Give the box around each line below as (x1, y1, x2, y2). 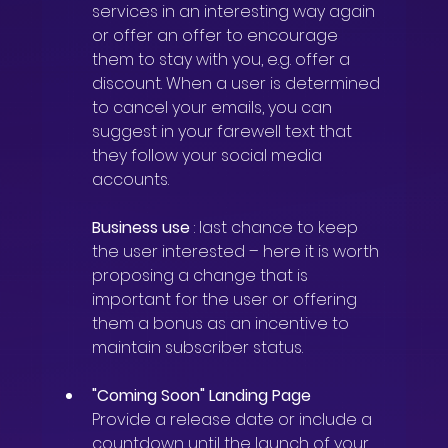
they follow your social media (92, 144, 327, 168)
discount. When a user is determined (92, 72, 385, 96)
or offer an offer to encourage (92, 24, 343, 48)
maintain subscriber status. (92, 336, 304, 360)
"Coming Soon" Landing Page (92, 384, 312, 408)
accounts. (92, 168, 170, 192)
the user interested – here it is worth (92, 240, 384, 264)
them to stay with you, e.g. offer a (92, 48, 355, 72)
